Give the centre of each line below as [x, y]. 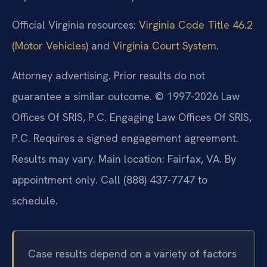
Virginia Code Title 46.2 [196, 25]
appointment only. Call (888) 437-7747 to [110, 179]
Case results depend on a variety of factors [132, 253]
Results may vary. [55, 159]
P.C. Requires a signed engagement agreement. [125, 138]
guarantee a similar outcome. [83, 96]
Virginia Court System [164, 46]
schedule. [35, 200]
